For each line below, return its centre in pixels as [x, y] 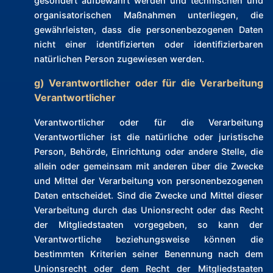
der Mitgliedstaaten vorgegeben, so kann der [149, 225]
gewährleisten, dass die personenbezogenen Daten [149, 30]
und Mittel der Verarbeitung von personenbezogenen [149, 181]
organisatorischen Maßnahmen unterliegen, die [149, 15]
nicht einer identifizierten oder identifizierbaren [149, 44]
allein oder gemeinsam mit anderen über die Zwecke [149, 166]
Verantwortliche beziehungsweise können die [149, 239]
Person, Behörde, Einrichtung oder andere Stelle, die [149, 152]
